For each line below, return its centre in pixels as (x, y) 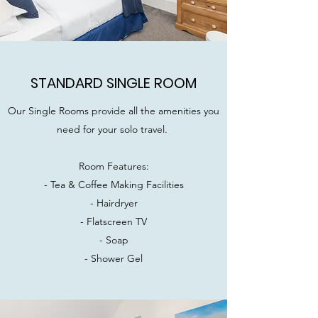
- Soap (114, 240)
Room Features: (114, 166)
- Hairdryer (114, 203)
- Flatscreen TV (114, 221)
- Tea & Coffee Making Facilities (114, 185)
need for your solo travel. (114, 129)
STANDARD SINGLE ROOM (114, 83)
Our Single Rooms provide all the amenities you (114, 111)
